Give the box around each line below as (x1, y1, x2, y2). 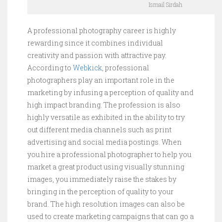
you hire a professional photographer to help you (27, 150, 191, 159)
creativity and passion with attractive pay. (27, 51, 166, 60)
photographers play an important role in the (27, 75, 174, 85)
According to (27, 63, 73, 72)
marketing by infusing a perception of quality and (27, 88, 194, 97)
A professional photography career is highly (27, 26, 176, 35)
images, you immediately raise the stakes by (27, 174, 176, 184)
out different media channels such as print (27, 125, 171, 134)
